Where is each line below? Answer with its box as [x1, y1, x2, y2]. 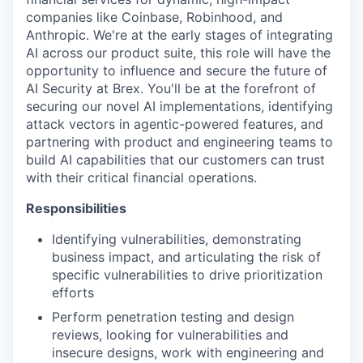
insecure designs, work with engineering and [52, 344, 324, 361]
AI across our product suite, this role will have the [26, 45, 331, 61]
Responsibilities [26, 200, 126, 216]
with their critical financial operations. [26, 169, 257, 186]
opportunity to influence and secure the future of [26, 62, 327, 79]
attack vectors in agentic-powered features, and [26, 116, 323, 132]
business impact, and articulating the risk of [52, 249, 321, 265]
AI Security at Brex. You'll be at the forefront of [26, 80, 316, 96]
